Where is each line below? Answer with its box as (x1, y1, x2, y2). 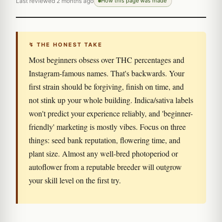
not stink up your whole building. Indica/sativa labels (29, 95, 193, 105)
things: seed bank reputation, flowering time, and (29, 135, 180, 145)
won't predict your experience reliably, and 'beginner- (29, 108, 193, 118)
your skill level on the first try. (29, 175, 121, 185)
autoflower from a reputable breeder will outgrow (29, 162, 182, 172)
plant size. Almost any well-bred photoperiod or (29, 148, 178, 159)
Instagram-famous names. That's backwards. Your (29, 68, 184, 78)
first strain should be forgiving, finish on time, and (29, 81, 184, 92)
